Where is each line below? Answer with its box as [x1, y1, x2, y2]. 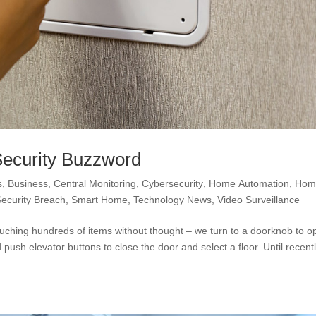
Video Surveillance [217, 194, 300, 205]
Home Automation [209, 178, 290, 189]
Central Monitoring [54, 178, 137, 189]
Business [8, 178, 49, 189]
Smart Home [71, 194, 128, 205]
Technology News [133, 194, 212, 205]
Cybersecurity [142, 178, 204, 189]
